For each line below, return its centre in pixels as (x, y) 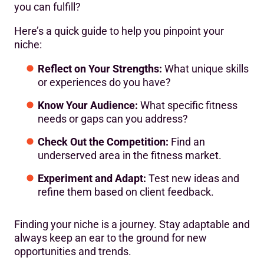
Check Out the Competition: (103, 141)
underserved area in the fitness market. (130, 155)
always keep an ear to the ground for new (110, 237)
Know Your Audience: (88, 105)
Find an (187, 141)
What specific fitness (188, 105)
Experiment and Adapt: (92, 178)
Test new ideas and (193, 178)
